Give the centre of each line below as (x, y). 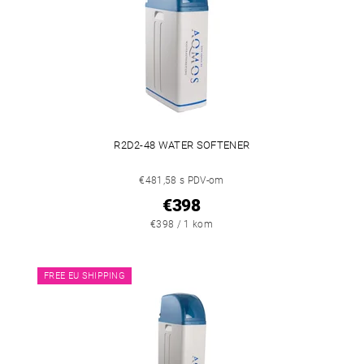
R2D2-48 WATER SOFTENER (182, 145)
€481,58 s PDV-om (182, 181)
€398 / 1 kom (182, 225)
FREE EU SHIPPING (85, 276)
